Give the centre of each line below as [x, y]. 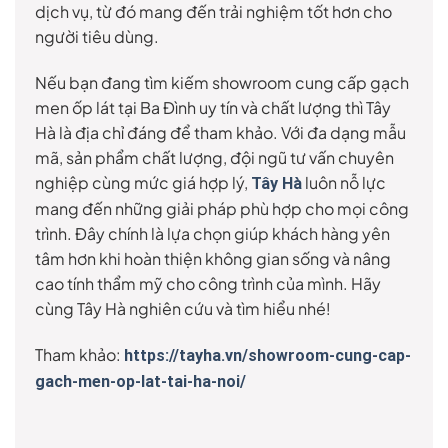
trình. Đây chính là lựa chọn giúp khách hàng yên [212, 233]
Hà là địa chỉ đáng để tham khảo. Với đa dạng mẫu [220, 132]
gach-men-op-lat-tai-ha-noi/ [140, 381]
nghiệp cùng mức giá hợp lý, [143, 182]
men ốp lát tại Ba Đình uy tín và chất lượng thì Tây [213, 107]
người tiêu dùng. [97, 36]
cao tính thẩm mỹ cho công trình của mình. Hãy [208, 283]
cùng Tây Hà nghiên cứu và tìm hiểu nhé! [183, 308]
